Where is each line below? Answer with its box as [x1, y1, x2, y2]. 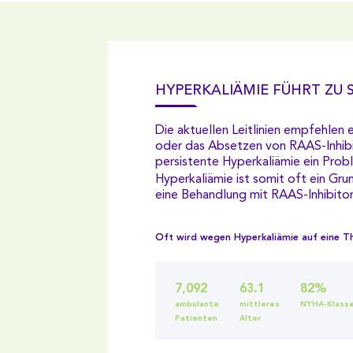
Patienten [175, 314, 217, 324]
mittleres [240, 299, 280, 310]
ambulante [175, 299, 219, 310]
